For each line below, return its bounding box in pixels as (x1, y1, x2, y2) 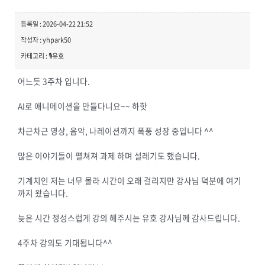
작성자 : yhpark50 (21, 35, 71, 45)
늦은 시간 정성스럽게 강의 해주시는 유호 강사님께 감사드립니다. (18, 212, 240, 224)
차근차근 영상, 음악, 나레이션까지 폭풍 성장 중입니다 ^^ (18, 125, 214, 137)
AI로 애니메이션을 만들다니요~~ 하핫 (18, 100, 147, 112)
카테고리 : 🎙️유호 (21, 51, 64, 61)
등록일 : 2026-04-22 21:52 (21, 19, 93, 29)
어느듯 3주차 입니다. (18, 75, 90, 87)
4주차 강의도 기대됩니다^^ (18, 237, 112, 248)
